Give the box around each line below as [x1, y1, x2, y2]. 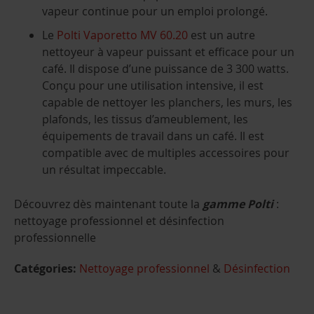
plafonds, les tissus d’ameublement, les [42, 111, 248, 127]
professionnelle [14, 229, 96, 245]
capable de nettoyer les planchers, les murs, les [42, 94, 292, 110]
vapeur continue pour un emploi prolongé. [42, 3, 268, 19]
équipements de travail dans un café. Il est [42, 128, 264, 144]
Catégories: [14, 260, 76, 276]
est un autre [188, 27, 255, 43]
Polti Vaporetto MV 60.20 [57, 27, 188, 43]
